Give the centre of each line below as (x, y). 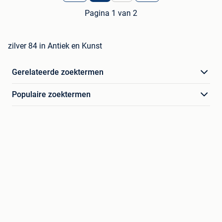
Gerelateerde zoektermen (58, 72)
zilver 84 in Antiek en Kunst (55, 46)
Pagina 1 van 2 (111, 13)
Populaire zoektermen (51, 95)
